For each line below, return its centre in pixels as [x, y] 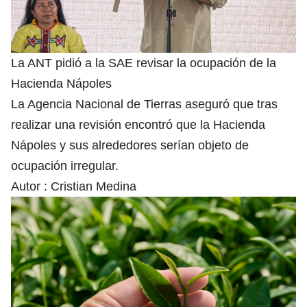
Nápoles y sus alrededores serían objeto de [130, 145]
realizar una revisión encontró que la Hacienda [138, 124]
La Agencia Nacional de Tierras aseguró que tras [144, 104]
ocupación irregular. [65, 165]
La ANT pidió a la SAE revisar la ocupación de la [144, 63]
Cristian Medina [94, 186]
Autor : [31, 186]
